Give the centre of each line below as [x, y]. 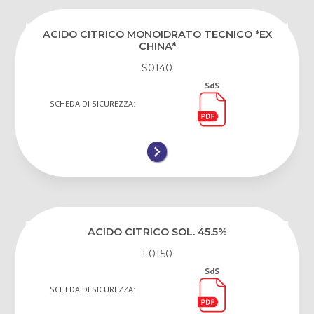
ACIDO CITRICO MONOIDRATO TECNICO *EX [157, 34]
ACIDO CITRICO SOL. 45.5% [157, 232]
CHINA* [157, 46]
